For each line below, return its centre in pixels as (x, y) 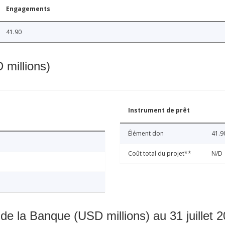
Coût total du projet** (160, 154)
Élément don (146, 134)
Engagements (28, 9)
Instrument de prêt (159, 110)
